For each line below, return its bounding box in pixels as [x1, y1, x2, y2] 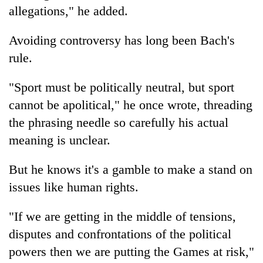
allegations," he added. [9, 3, 128, 18]
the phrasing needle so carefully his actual [9, 114, 228, 130]
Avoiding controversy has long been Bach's [9, 32, 235, 48]
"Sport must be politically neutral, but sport [9, 79, 234, 95]
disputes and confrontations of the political [9, 226, 231, 241]
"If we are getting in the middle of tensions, [9, 208, 236, 224]
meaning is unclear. [9, 132, 110, 147]
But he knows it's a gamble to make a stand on [9, 161, 252, 177]
